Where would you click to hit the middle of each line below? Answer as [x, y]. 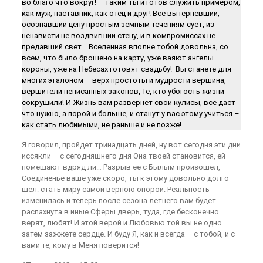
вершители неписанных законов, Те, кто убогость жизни [123, 91]
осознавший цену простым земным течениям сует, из [118, 24]
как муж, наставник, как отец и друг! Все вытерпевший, [120, 13]
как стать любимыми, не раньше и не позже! [101, 125]
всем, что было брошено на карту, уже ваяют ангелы [117, 58]
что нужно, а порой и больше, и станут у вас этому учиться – [130, 114]
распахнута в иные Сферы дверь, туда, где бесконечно [120, 212]
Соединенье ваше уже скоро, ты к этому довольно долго [125, 178]
